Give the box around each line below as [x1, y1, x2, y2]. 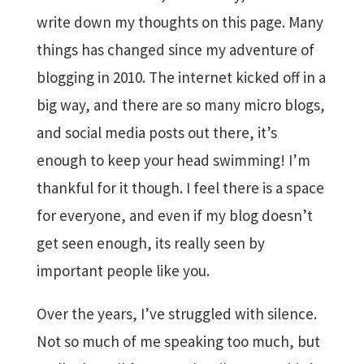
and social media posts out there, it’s [36, 123, 277, 142]
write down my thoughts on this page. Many [36, 12, 323, 32]
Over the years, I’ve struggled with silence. [36, 304, 317, 323]
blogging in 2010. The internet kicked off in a [36, 67, 326, 87]
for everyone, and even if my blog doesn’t [36, 206, 313, 225]
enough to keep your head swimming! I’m [36, 150, 310, 170]
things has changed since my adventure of [36, 40, 314, 59]
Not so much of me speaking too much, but [36, 331, 320, 351]
